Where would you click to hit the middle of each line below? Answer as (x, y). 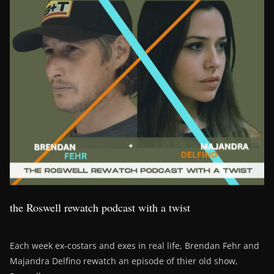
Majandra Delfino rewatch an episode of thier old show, (124, 261)
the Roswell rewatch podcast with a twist (100, 208)
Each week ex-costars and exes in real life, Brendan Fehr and (135, 246)
